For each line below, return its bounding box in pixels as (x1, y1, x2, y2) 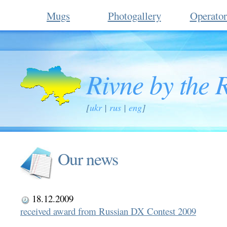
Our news (58, 147, 118, 170)
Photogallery (107, 9, 161, 23)
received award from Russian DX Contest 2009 (20, 204, 196, 217)
